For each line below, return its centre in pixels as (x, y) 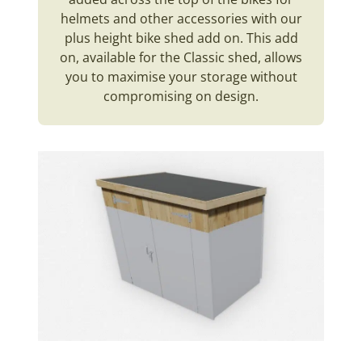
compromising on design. (181, 96)
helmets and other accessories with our (181, 18)
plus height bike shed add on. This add (181, 38)
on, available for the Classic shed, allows (181, 57)
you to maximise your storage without (181, 76)
